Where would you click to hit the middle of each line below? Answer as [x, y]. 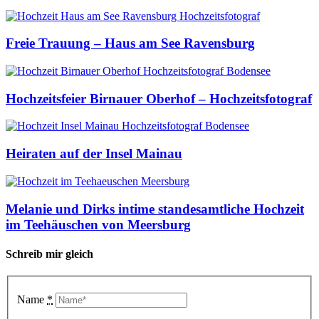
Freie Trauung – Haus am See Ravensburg [130, 43]
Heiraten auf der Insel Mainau [94, 154]
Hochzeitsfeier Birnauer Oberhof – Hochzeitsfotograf [159, 98]
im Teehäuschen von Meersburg [98, 224]
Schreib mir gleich [49, 253]
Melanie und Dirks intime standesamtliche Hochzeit [155, 209]
